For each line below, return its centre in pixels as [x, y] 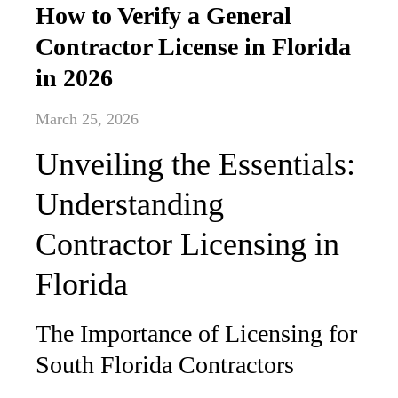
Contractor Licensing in [187, 244]
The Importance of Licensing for [196, 334]
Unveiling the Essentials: [195, 164]
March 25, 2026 [87, 119]
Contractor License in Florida [193, 47]
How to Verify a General [163, 16]
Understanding [130, 204]
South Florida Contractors [165, 365]
